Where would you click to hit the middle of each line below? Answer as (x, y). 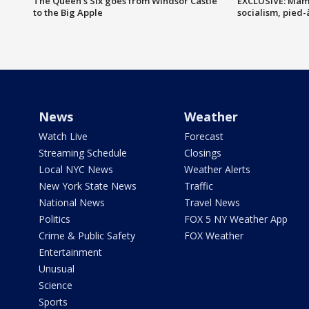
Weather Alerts (217, 169)
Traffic (198, 186)
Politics (54, 219)
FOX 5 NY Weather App (236, 219)
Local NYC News (76, 169)
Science (56, 285)
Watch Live (63, 136)
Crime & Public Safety (87, 235)
